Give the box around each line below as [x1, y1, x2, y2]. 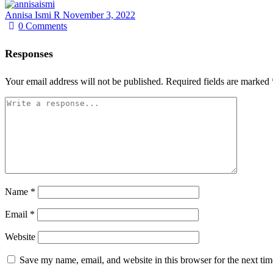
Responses [5, 47, 53, 60]
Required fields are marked [166, 76, 272, 87]
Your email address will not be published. [5, 76, 163, 87]
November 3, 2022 [63, 9, 135, 20]
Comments [26, 20, 68, 31]
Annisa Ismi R [5, 9, 63, 20]
